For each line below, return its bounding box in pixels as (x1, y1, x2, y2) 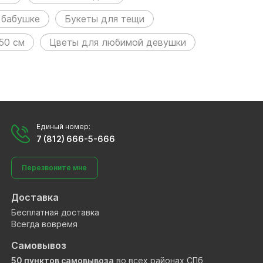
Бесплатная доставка (11, 207, 99, 217)
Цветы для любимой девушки (49, 36, 186, 48)
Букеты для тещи (65, 12, 144, 25)
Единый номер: (36, 122, 90, 131)
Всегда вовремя (11, 218, 80, 229)
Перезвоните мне (22, 163, 87, 172)
